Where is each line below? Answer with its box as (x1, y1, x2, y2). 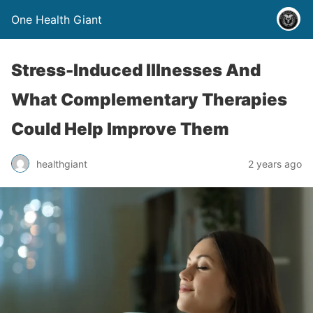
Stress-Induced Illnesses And (11, 60, 261, 80)
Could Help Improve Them (11, 119, 229, 139)
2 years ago (248, 157, 302, 170)
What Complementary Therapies (11, 89, 287, 110)
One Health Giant (11, 13, 102, 27)
